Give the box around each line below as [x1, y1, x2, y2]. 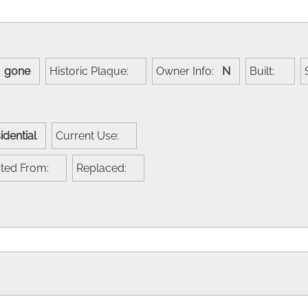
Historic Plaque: [49, 64, 137, 78]
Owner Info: [156, 64, 222, 78]
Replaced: [76, 161, 135, 175]
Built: [250, 64, 283, 78]
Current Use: [56, 129, 127, 142]
